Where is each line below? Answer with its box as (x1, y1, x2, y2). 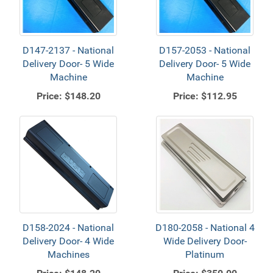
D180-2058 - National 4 (155, 222, 255, 233)
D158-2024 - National (23, 222, 114, 233)
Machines (47, 249, 90, 260)
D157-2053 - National (159, 44, 250, 56)
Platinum (185, 249, 224, 260)
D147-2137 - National (23, 44, 114, 56)
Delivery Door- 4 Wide (23, 235, 114, 247)
